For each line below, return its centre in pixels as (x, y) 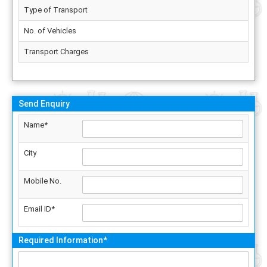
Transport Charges (56, 52)
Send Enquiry (44, 104)
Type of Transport (56, 10)
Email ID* (39, 209)
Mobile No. (43, 181)
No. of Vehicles (50, 31)
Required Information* (63, 240)
